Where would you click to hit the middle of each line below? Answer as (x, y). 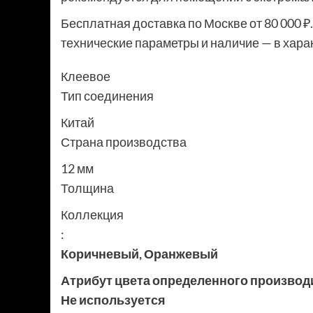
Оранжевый (181, 254)
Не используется (113, 300)
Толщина (87, 188)
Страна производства (124, 142)
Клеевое (86, 77)
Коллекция (92, 215)
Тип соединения (107, 96)
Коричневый (100, 254)
